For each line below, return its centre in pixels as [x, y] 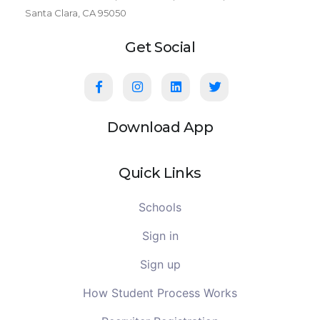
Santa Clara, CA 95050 [76, 13]
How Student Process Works [160, 293]
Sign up [160, 265]
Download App [160, 127]
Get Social [160, 47]
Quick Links [160, 173]
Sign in [160, 236]
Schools [160, 207]
